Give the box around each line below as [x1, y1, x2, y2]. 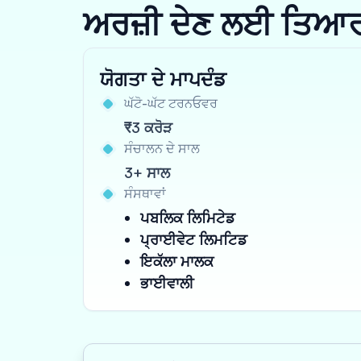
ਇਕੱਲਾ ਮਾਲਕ [140, 252, 214, 270]
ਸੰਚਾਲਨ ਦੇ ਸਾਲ [124, 140, 200, 156]
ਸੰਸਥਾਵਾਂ [124, 185, 166, 201]
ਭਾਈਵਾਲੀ [140, 274, 193, 292]
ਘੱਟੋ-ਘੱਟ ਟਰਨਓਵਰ [124, 95, 218, 111]
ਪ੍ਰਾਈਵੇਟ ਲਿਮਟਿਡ [140, 230, 247, 248]
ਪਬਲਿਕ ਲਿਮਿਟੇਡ [140, 209, 235, 226]
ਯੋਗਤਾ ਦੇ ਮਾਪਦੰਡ [100, 67, 226, 91]
